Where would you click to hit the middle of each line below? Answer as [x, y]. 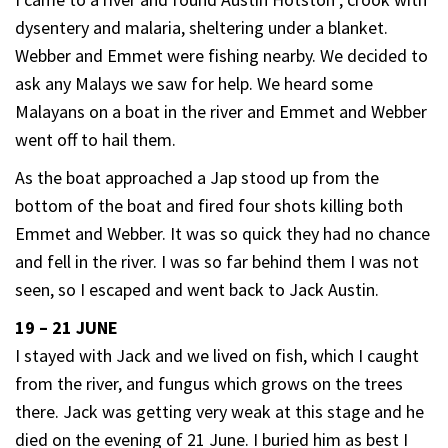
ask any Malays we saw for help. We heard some [194, 83]
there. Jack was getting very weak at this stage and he [219, 411]
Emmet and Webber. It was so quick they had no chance [222, 233]
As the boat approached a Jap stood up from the [197, 177]
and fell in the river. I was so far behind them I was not [217, 261]
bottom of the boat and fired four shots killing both [209, 205]
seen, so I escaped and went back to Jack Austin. [197, 289]
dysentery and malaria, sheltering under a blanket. [201, 27]
